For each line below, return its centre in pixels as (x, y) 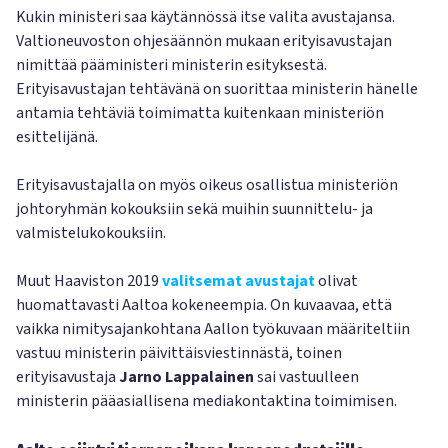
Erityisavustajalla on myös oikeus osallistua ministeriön (207, 185)
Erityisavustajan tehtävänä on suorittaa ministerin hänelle (217, 89)
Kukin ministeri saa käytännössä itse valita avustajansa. (205, 17)
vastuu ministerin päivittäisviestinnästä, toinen (179, 353)
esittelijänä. (57, 137)
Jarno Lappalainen (186, 377)
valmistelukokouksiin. (91, 233)
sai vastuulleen (306, 377)
